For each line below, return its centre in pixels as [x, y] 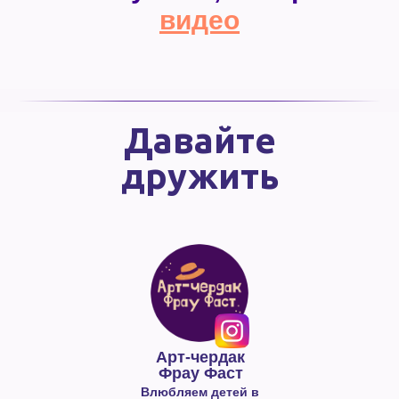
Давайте [199, 140]
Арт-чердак [200, 357]
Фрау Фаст [200, 373]
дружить [199, 176]
